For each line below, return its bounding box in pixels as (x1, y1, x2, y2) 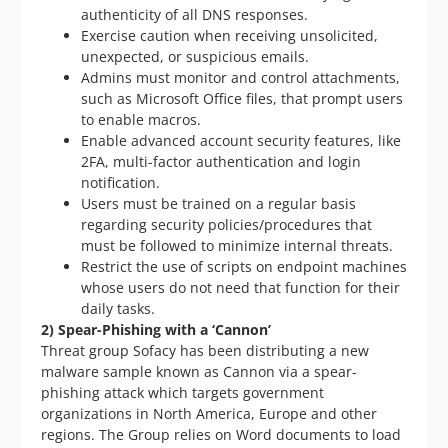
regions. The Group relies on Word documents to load (41, 424, 401, 444)
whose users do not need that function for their (81, 277, 400, 297)
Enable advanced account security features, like (81, 130, 401, 150)
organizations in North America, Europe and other (41, 403, 377, 423)
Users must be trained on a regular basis (81, 193, 356, 213)
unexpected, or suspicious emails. (81, 46, 309, 66)
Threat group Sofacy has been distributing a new (41, 340, 369, 360)
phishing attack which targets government (41, 382, 324, 402)
